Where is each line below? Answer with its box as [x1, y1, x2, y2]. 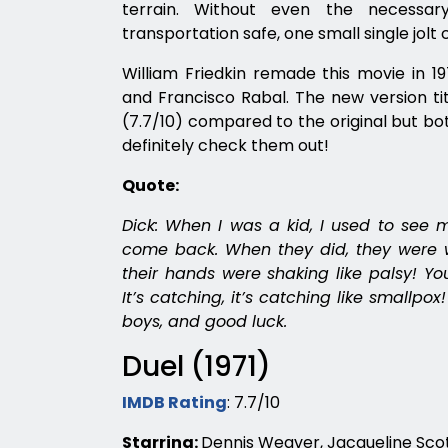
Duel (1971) [122, 347, 271, 386]
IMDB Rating [122, 391, 227, 414]
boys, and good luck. [122, 310, 287, 333]
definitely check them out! [122, 134, 329, 157]
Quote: [122, 174, 179, 197]
